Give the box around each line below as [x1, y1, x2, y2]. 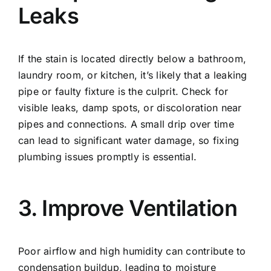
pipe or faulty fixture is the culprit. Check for [18, 85, 229, 97]
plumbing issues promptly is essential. [18, 150, 197, 163]
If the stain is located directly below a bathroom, [18, 52, 246, 65]
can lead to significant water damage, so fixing [18, 134, 240, 146]
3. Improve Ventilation [18, 194, 238, 221]
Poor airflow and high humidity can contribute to [18, 244, 246, 257]
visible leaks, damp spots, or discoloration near [18, 101, 242, 114]
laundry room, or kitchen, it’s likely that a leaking [18, 68, 247, 81]
